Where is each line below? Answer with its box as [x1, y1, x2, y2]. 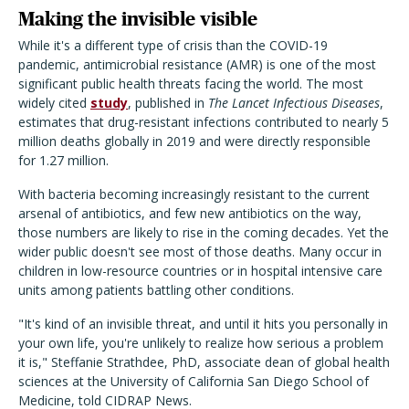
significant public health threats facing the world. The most [18, 75, 363, 93]
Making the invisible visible [18, 8, 257, 30]
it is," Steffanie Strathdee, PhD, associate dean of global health [18, 353, 390, 372]
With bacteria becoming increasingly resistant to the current [18, 185, 370, 204]
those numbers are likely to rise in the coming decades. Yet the [18, 224, 389, 242]
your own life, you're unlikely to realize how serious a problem [18, 334, 383, 352]
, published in [128, 94, 208, 112]
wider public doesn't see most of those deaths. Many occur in [18, 243, 382, 261]
